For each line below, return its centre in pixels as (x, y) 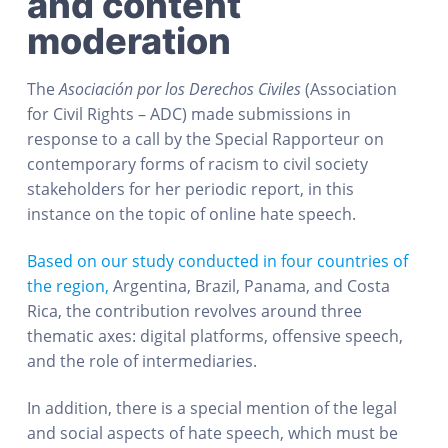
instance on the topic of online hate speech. (191, 214)
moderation (128, 41)
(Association (350, 89)
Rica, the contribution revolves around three (194, 311)
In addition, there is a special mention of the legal (211, 408)
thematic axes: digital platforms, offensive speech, (214, 336)
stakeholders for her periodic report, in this (190, 189)
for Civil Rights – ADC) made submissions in (188, 114)
